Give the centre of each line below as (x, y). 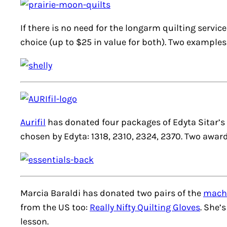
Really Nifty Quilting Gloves (145, 207)
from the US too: (55, 207)
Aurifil (33, 122)
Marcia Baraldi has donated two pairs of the (112, 193)
